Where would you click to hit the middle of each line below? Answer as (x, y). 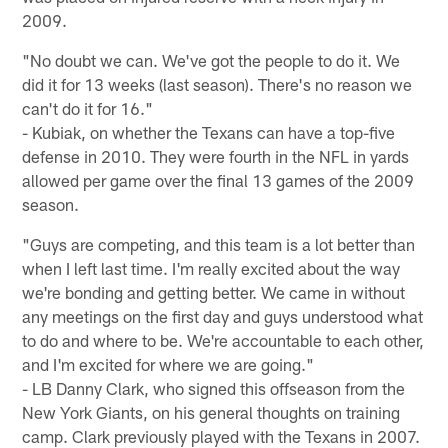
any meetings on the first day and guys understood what (223, 315)
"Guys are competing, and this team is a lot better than (219, 243)
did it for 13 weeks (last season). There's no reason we (217, 83)
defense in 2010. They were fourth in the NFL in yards (216, 155)
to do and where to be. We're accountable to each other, (223, 339)
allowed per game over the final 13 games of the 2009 (218, 179)
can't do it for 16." (88, 107)
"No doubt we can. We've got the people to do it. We (211, 59)
